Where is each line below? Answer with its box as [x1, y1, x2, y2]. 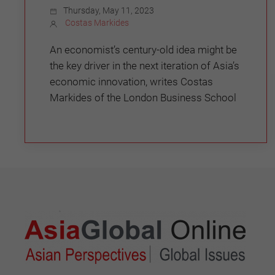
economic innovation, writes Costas [50, 76, 213, 88]
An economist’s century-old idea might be [50, 44, 237, 56]
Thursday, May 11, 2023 [63, 6, 154, 16]
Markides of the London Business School [50, 91, 236, 104]
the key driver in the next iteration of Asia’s [50, 60, 239, 72]
